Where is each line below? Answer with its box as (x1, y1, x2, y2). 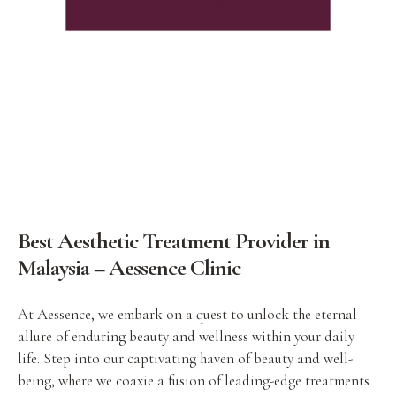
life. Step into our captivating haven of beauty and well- (18, 349, 353, 368)
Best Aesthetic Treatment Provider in (18, 227, 330, 255)
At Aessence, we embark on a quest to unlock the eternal (18, 305, 357, 324)
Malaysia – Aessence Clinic (18, 254, 240, 281)
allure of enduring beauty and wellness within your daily (18, 327, 354, 346)
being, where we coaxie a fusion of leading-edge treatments (18, 371, 369, 390)
